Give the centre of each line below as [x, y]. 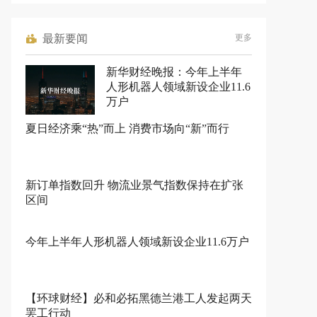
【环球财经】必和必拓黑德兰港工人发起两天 [139, 298]
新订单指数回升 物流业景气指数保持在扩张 [134, 185]
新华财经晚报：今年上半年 [174, 72]
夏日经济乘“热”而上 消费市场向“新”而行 [127, 128]
